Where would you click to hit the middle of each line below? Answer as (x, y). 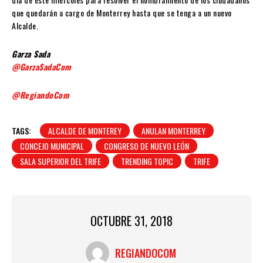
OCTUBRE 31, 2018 (131, 221)
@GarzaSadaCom (42, 67)
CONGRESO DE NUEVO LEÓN (146, 146)
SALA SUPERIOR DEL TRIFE (60, 161)
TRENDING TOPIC (147, 161)
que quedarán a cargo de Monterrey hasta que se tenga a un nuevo (122, 13)
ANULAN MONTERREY (173, 131)
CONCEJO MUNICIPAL (52, 146)
